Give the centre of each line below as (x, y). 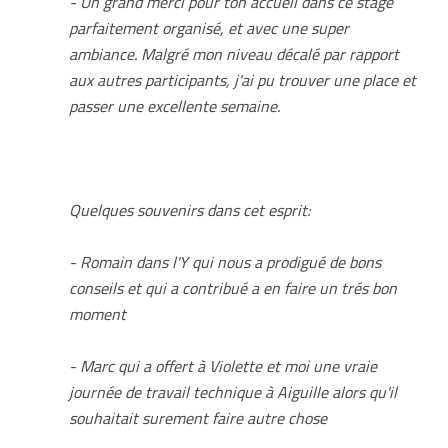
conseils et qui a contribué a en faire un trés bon (233, 287)
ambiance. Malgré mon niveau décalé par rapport (234, 53)
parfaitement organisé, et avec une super (209, 27)
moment (98, 313)
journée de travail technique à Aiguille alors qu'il (233, 391)
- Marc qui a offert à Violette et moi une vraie (223, 365)
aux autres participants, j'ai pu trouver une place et (243, 79)
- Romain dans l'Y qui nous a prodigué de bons (225, 261)
